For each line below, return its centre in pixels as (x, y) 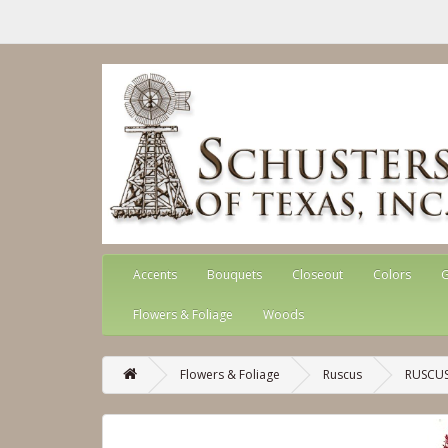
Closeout (317, 274)
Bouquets (234, 274)
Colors (392, 274)
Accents (155, 274)
